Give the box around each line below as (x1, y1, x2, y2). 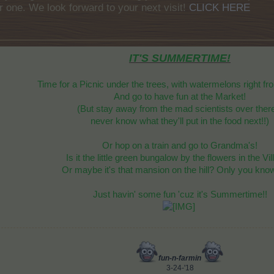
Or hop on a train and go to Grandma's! (102, 141, 257, 150)
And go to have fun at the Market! (114, 92, 246, 102)
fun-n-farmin (158, 254, 201, 262)
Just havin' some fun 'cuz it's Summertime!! (92, 190, 267, 199)
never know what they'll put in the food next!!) (91, 116, 269, 126)
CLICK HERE (189, 2, 250, 13)
